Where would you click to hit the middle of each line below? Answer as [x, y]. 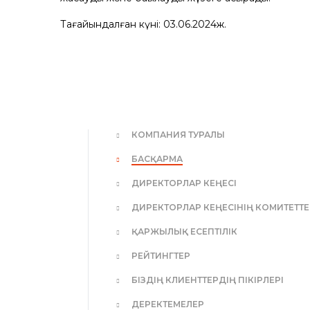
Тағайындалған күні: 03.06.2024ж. [143, 24]
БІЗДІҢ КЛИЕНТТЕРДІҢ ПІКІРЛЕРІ [208, 280]
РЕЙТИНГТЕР [161, 256]
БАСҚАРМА [157, 159]
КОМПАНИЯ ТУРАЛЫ [178, 135]
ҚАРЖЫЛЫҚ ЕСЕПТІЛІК [184, 231]
